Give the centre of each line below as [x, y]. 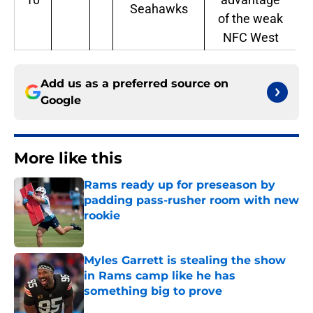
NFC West [250, 38]
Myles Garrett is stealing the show [185, 261]
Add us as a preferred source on [134, 84]
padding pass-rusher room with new [191, 201]
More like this [68, 159]
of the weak [250, 19]
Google [61, 101]
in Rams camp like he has [160, 276]
